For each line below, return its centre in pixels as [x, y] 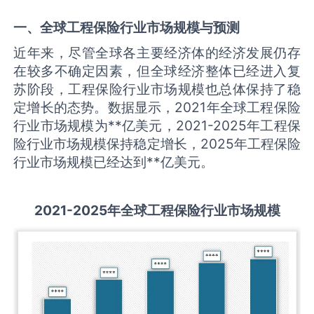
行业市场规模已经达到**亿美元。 [114, 162]
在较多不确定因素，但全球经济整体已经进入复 [157, 70]
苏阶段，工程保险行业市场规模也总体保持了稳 [157, 89]
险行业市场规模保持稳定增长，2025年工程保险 [157, 143]
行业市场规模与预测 [180, 28]
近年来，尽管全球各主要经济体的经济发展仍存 [157, 52]
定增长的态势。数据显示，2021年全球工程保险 [157, 107]
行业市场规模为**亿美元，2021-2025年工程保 [157, 125]
